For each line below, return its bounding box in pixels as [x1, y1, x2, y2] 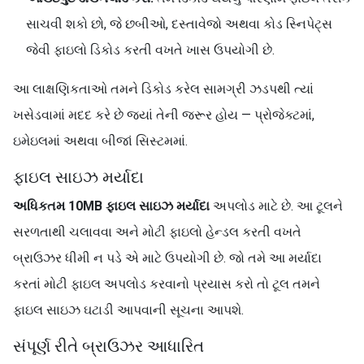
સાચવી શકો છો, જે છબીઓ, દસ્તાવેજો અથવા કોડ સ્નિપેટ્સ [26, 16, 332, 32]
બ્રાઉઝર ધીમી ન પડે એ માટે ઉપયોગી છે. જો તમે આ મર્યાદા [13, 250, 322, 266]
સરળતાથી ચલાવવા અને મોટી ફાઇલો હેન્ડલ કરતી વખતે [13, 224, 301, 240]
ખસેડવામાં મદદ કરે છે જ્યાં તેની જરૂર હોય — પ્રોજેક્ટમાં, [13, 107, 314, 123]
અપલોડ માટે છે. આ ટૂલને [210, 198, 343, 214]
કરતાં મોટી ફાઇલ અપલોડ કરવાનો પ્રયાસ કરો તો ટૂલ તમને [13, 276, 320, 292]
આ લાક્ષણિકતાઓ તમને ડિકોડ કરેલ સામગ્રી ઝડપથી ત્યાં [13, 81, 314, 97]
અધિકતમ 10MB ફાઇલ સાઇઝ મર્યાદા [13, 198, 210, 214]
